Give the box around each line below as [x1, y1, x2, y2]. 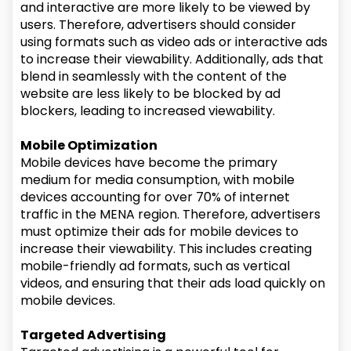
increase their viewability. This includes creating [20, 240, 313, 258]
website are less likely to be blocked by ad [20, 85, 281, 103]
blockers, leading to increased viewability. [20, 102, 276, 120]
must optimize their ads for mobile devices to [20, 223, 299, 241]
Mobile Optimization [20, 136, 158, 154]
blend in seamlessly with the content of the [20, 67, 288, 85]
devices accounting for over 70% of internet [20, 188, 291, 206]
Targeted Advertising [20, 326, 167, 344]
